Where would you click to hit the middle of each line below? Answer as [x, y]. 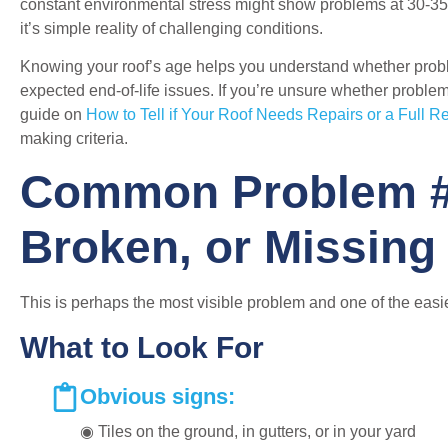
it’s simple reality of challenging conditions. [171, 28]
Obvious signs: [157, 396]
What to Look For [142, 347]
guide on [53, 114]
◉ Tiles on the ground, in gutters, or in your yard [248, 431]
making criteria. [74, 138]
